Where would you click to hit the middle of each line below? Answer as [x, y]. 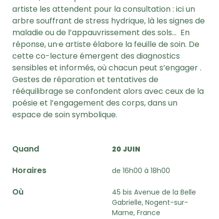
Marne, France [136, 213]
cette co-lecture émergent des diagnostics [96, 56]
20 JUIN [126, 149]
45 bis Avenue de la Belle [154, 192]
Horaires [29, 170]
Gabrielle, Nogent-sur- [150, 202]
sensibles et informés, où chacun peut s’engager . [107, 68]
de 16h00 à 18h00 [141, 171]
